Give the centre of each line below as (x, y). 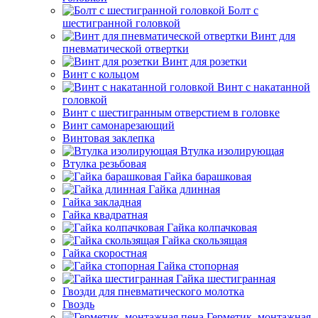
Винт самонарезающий (119, 125)
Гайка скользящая (204, 240)
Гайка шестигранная (226, 279)
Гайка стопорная (198, 266)
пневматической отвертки (126, 49)
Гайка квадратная (105, 215)
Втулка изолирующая (232, 151)
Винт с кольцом (101, 74)
